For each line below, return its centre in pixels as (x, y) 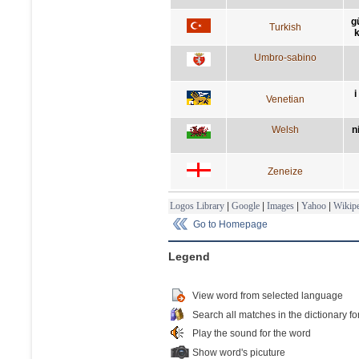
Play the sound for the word (252, 333)
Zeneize (285, 171)
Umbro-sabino (285, 57)
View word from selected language (268, 295)
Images (280, 206)
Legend (189, 256)
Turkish (285, 27)
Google (246, 206)
